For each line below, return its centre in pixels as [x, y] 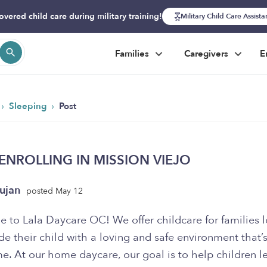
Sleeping [29, 106]
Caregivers [207, 54]
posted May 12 [55, 191]
